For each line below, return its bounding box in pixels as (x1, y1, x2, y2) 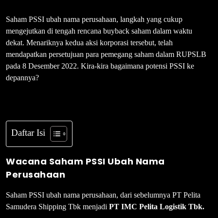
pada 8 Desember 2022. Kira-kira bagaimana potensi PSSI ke (6, 62, 194, 71)
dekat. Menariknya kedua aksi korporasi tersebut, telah (6, 38, 173, 47)
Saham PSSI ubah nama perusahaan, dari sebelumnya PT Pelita (6, 191, 200, 200)
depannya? (6, 73, 39, 82)
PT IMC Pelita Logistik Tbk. (109, 202, 204, 211)
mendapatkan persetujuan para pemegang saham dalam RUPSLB (6, 50, 206, 59)
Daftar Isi (11, 127, 45, 138)
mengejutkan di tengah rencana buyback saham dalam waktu (6, 27, 192, 36)
